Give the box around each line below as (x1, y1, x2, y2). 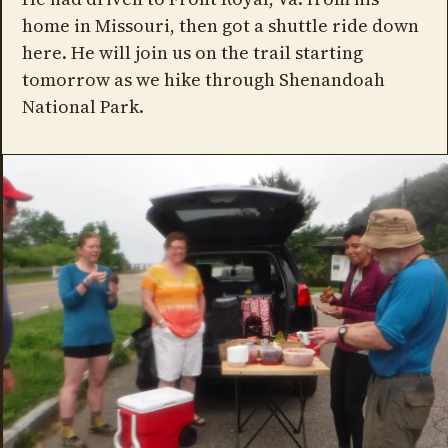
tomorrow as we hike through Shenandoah (21, 67, 385, 93)
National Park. (21, 94, 144, 120)
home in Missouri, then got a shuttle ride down (21, 13, 419, 39)
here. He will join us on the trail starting (21, 40, 363, 66)
